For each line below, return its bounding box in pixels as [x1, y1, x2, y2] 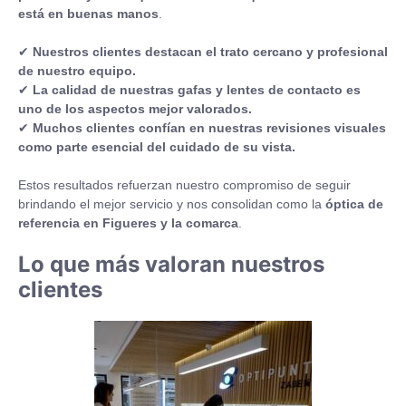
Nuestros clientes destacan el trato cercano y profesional [33, 44, 388, 60]
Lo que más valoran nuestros [18, 251, 324, 278]
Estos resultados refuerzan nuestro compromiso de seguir [18, 178, 351, 193]
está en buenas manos [18, 6, 159, 22]
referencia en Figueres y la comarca [18, 216, 238, 231]
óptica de [325, 197, 383, 212]
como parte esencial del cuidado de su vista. [18, 140, 295, 155]
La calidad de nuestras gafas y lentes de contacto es [33, 82, 361, 98]
